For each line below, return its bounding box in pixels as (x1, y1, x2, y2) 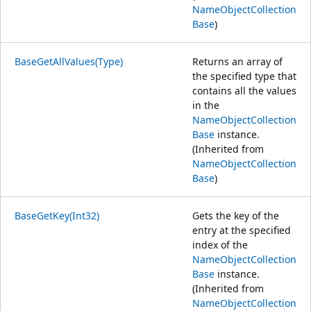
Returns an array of (192, 54, 283, 68)
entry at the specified (192, 223, 291, 237)
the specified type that (192, 69, 296, 83)
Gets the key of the (192, 208, 279, 222)
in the (192, 98, 219, 112)
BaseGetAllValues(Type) (15, 54, 123, 68)
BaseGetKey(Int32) (15, 208, 99, 222)
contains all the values (192, 83, 296, 97)
